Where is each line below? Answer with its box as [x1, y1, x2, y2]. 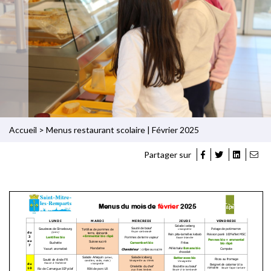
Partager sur [144, 149, 193, 160]
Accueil [9, 124, 37, 135]
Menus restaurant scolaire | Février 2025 [46, 124, 199, 135]
